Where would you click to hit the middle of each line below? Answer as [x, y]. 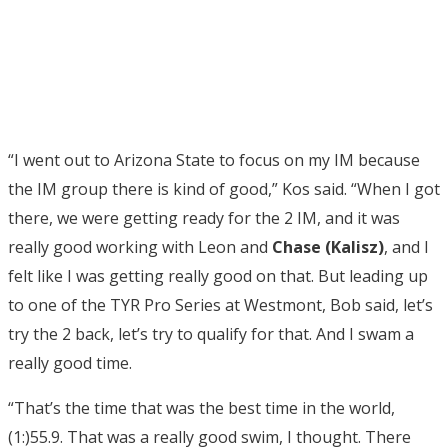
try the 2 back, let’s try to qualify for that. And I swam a [211, 333]
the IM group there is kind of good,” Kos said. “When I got [224, 188]
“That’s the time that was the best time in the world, [201, 407]
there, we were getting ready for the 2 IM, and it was [204, 217]
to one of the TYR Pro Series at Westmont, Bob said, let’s [220, 304]
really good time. [70, 362]
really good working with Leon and [140, 246]
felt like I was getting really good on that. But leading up [218, 275]
